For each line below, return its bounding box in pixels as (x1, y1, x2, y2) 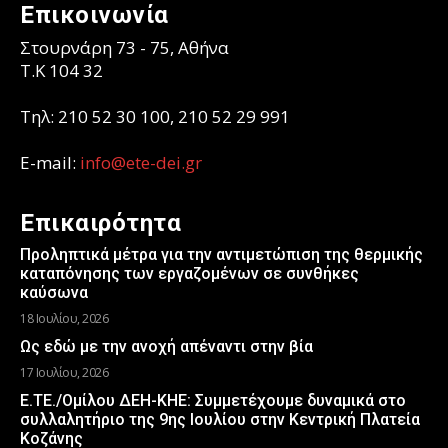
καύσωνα (20, 283, 88, 303)
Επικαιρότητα (20, 209, 181, 238)
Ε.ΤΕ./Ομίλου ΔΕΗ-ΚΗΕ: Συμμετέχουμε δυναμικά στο (20, 391, 406, 411)
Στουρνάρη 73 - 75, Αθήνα (20, 36, 229, 60)
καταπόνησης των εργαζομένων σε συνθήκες (20, 264, 359, 284)
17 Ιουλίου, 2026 (20, 364, 108, 382)
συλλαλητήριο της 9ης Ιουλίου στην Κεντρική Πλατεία (20, 410, 420, 430)
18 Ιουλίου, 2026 (20, 310, 108, 328)
